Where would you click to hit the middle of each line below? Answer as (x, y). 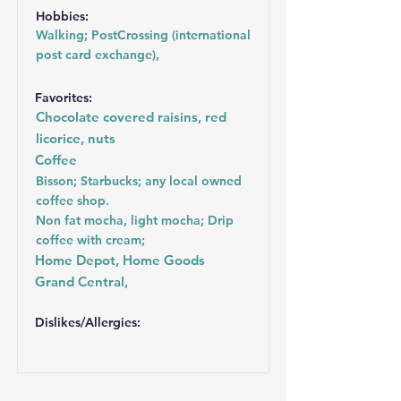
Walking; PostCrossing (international (143, 35)
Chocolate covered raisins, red (131, 117)
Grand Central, (81, 282)
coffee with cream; (90, 240)
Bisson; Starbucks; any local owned (139, 181)
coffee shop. (73, 200)
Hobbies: (62, 16)
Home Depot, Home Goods (120, 260)
